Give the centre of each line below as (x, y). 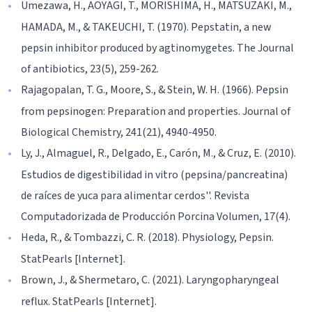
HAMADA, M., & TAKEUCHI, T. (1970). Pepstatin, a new (146, 28)
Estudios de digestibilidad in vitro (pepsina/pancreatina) (154, 175)
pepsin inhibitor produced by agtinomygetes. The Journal (157, 48)
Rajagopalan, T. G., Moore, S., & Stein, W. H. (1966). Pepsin (155, 90)
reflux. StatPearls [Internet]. (89, 302)
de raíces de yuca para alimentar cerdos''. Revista (135, 196)
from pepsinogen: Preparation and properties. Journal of (156, 112)
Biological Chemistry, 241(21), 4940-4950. (119, 133)
